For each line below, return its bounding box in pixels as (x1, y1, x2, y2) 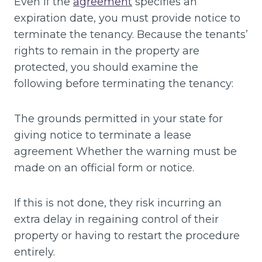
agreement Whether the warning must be (14, 144, 237, 158)
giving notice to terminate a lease (14, 128, 191, 142)
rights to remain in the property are (14, 44, 199, 57)
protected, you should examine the (14, 60, 198, 74)
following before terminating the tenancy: (14, 77, 233, 90)
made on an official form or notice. (14, 161, 194, 174)
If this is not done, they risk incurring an (14, 196, 222, 209)
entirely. (14, 245, 55, 258)
